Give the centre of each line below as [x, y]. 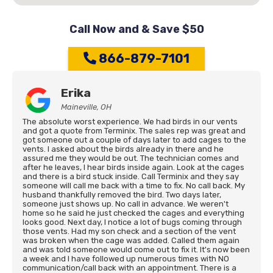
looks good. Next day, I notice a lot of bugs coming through [132, 222]
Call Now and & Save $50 [136, 29]
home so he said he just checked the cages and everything [133, 213]
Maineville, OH [86, 107]
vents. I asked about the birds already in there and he [123, 149]
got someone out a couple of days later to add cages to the [134, 140]
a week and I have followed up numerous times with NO [126, 259]
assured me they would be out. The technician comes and [131, 158]
